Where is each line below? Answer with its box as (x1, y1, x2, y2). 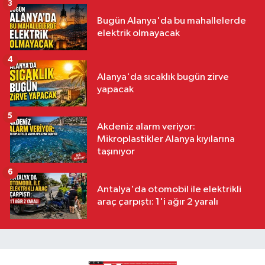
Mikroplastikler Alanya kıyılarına (97, 134, 235, 145)
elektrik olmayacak (97, 28, 180, 38)
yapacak (97, 84, 134, 95)
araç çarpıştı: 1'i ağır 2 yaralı (97, 196, 218, 207)
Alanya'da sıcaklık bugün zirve (97, 72, 229, 82)
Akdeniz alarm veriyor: (97, 122, 195, 132)
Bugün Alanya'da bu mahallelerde (97, 15, 246, 26)
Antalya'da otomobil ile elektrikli (97, 184, 241, 195)
